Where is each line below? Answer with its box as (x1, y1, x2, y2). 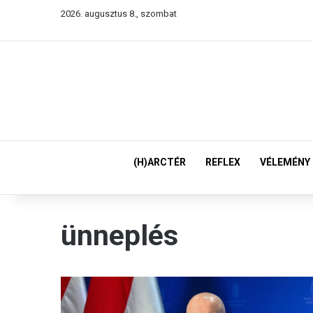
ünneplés (61, 219, 178, 252)
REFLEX (205, 156, 240, 168)
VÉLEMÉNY (260, 156, 310, 168)
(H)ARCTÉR (133, 156, 186, 168)
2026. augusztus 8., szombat (61, 8, 177, 19)
